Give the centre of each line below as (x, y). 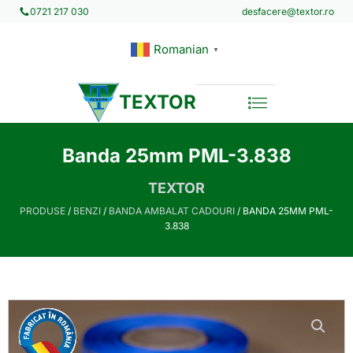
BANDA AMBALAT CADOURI (172, 210)
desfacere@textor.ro (288, 11)
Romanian (181, 49)
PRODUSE (43, 210)
